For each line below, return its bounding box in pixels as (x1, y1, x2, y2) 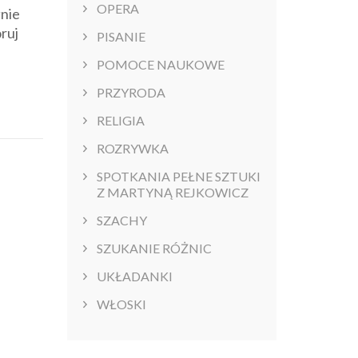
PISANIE (96, 29, 145, 45)
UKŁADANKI (96, 268, 173, 284)
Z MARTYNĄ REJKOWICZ (96, 185, 249, 201)
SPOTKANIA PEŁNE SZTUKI (96, 169, 261, 185)
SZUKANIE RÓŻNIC (96, 241, 212, 257)
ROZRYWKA (96, 141, 169, 157)
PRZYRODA (96, 85, 165, 101)
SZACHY (96, 213, 147, 229)
